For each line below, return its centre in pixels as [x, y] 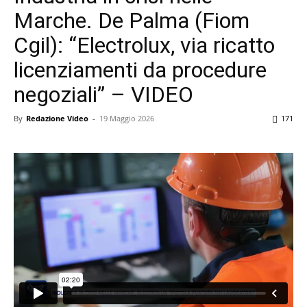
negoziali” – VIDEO [103, 94]
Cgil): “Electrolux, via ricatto [144, 45]
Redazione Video [57, 118]
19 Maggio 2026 [127, 118]
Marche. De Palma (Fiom [132, 20]
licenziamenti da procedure [140, 70]
